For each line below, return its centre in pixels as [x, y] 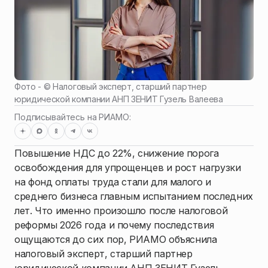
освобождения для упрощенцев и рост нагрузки [128, 168]
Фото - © [34, 87]
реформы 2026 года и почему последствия [114, 225]
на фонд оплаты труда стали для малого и [113, 182]
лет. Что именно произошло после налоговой [121, 211]
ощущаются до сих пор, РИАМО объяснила [116, 240]
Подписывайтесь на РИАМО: [73, 117]
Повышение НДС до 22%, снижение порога [117, 153]
